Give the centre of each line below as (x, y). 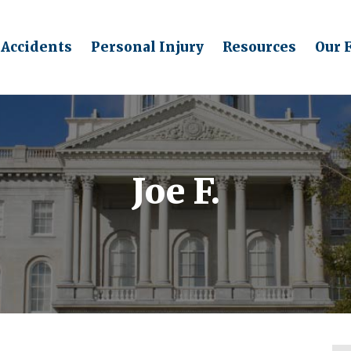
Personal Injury (147, 47)
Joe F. (175, 192)
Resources (259, 47)
